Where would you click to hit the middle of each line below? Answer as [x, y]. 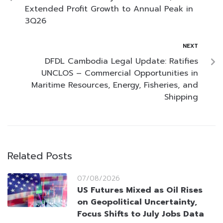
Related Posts [40, 156]
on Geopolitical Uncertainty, [137, 202]
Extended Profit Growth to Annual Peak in [109, 9]
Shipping [181, 97]
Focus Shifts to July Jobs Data [141, 214]
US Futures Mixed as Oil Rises [140, 190]
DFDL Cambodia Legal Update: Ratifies [121, 61]
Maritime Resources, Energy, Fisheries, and [115, 85]
